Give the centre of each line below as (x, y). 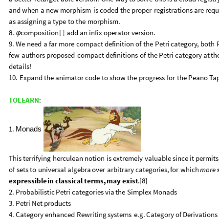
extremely (128, 158)
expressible (28, 180)
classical (69, 180)
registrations (173, 10)
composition (40, 32)
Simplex (139, 192)
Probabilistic (35, 192)
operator (117, 32)
